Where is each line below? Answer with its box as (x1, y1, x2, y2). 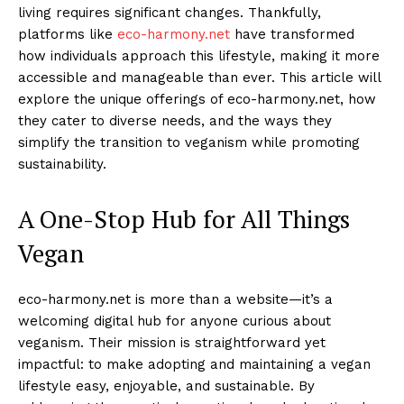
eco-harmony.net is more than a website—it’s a (18, 290, 333, 308)
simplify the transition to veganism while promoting (18, 133, 360, 151)
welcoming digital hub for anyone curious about (18, 312, 331, 329)
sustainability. (18, 155, 106, 172)
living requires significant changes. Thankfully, (18, 4, 321, 21)
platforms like (18, 25, 117, 42)
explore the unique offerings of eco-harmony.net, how (18, 90, 376, 107)
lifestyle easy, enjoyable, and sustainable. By (18, 377, 315, 394)
